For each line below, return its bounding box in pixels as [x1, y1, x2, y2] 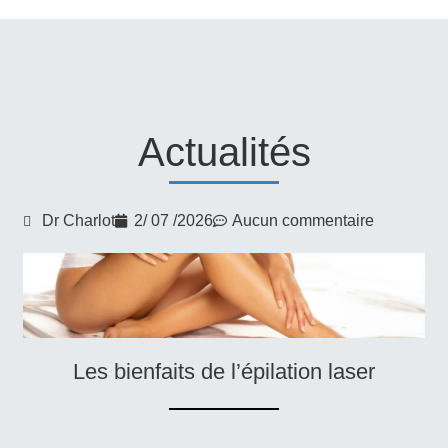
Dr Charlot [42, 211, 116, 229]
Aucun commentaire [232, 211, 375, 229]
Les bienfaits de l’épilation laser [72, 359, 375, 385]
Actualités [137, 129, 311, 174]
